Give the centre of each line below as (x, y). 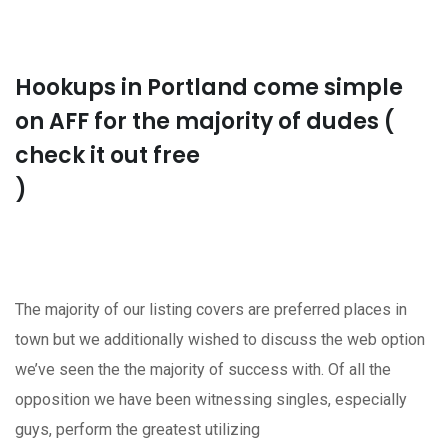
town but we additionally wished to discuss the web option (220, 339)
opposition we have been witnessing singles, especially (211, 399)
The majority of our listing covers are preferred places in (211, 309)
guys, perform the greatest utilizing (137, 429)
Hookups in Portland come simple (209, 87)
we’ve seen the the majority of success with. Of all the (203, 369)
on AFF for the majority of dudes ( (205, 121)
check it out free (107, 155)
